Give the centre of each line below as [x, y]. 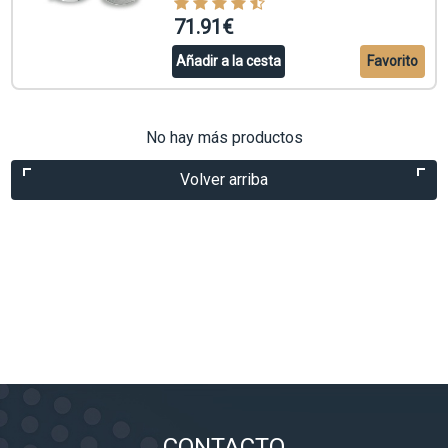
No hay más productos [224, 138]
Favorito [392, 61]
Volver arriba [224, 180]
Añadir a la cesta [228, 61]
